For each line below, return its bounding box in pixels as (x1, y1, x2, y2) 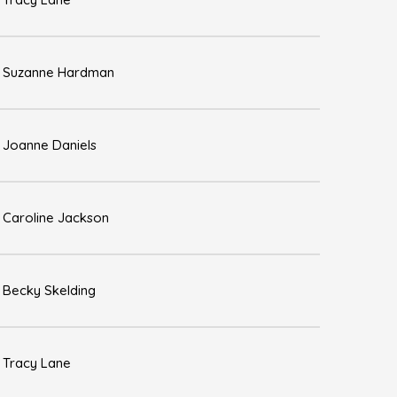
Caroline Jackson (3, 209, 109, 226)
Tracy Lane (3, 354, 71, 371)
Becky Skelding (3, 282, 96, 299)
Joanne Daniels (3, 136, 97, 153)
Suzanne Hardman (3, 64, 114, 81)
